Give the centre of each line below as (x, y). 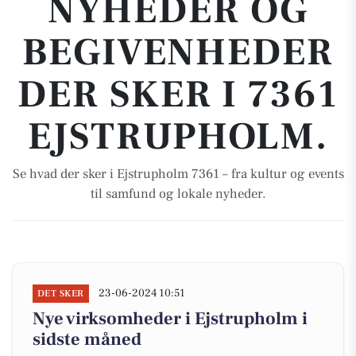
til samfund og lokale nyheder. (178, 194)
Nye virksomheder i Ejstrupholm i (170, 319)
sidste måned (87, 339)
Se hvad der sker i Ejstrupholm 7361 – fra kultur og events (178, 174)
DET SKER (61, 294)
